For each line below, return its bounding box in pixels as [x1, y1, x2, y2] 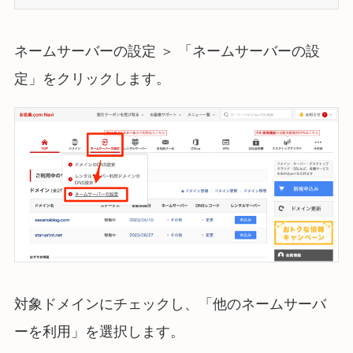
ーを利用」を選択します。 [13, 323, 184, 340]
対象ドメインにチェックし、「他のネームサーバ [13, 295, 326, 312]
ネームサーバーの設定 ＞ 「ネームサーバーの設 [13, 43, 320, 60]
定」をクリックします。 [13, 71, 170, 87]
